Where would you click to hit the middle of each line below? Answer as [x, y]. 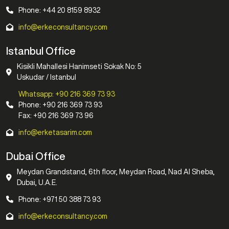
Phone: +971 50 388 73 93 [60, 199]
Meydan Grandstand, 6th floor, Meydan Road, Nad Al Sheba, [116, 171]
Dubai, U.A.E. [37, 182]
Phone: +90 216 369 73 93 [60, 105]
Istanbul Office [41, 51]
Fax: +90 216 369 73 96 [56, 115]
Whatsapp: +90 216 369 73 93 [67, 94]
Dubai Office [36, 156]
